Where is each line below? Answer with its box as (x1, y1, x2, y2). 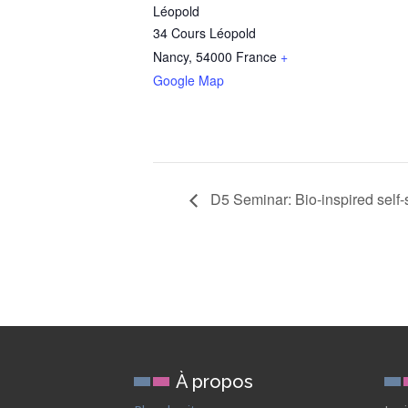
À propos (176, 371, 253, 393)
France (236, 47, 277, 66)
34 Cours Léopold (153, 24, 256, 42)
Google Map (153, 71, 224, 89)
